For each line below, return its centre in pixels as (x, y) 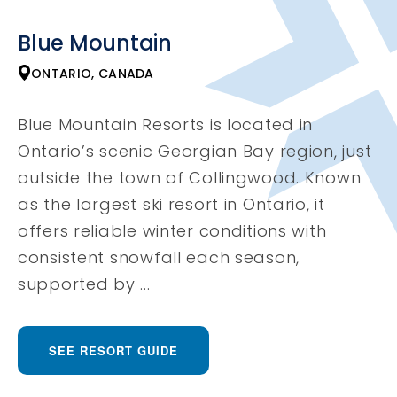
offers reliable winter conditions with (172, 230)
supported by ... (84, 284)
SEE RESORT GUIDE (113, 350)
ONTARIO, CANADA (93, 73)
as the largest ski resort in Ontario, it (171, 204)
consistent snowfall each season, (159, 257)
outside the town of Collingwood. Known (190, 177)
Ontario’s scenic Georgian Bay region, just (195, 151)
